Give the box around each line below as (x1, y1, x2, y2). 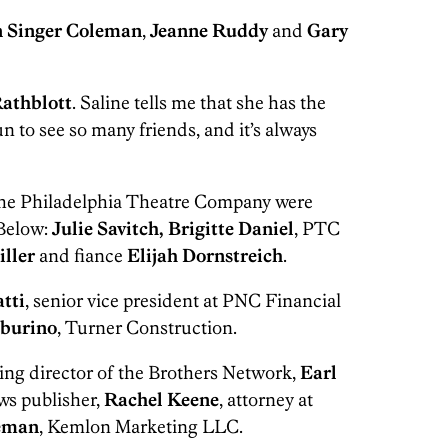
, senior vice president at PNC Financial (25, 289, 341, 312)
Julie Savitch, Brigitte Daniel (52, 217, 294, 240)
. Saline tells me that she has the (72, 91, 326, 114)
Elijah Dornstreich (127, 244, 283, 267)
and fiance (35, 244, 127, 267)
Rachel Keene (104, 388, 219, 411)
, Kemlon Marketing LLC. (39, 415, 243, 438)
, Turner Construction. (57, 316, 237, 339)
